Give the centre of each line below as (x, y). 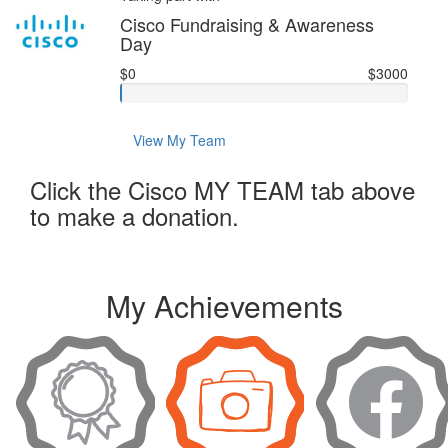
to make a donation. (134, 215)
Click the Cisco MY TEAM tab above (222, 189)
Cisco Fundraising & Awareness (246, 24)
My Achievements (224, 305)
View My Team (179, 140)
